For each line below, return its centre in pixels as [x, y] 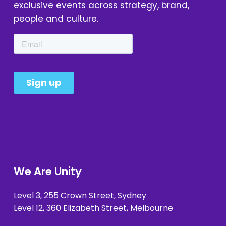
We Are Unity [47, 171]
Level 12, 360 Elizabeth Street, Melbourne [93, 208]
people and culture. [56, 18]
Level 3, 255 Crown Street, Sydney [81, 195]
